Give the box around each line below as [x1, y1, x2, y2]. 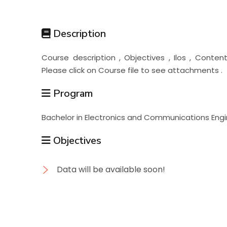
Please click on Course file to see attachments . [42, 64, 223, 75]
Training [15, 70, 77, 94]
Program [51, 86, 93, 100]
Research [15, 34, 86, 58]
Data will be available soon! [57, 164, 166, 175]
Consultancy [15, 105, 109, 129]
